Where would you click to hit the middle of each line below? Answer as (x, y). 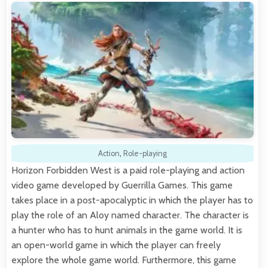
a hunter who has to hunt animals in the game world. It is (127, 230)
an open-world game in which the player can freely (116, 245)
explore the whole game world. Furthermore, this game (124, 260)
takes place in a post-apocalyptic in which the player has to (132, 200)
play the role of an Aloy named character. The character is (130, 215)
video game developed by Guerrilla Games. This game (122, 185)
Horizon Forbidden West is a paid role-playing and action (128, 170)
